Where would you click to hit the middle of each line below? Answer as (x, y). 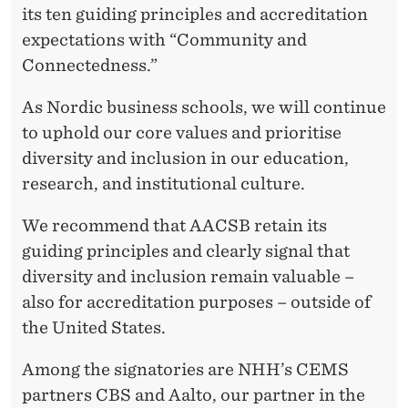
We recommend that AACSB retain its (174, 225)
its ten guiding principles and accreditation (195, 14)
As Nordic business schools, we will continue (204, 107)
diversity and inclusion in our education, (185, 158)
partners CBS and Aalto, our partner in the (194, 395)
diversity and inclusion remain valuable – (188, 276)
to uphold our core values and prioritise (182, 133)
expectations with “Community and (164, 40)
